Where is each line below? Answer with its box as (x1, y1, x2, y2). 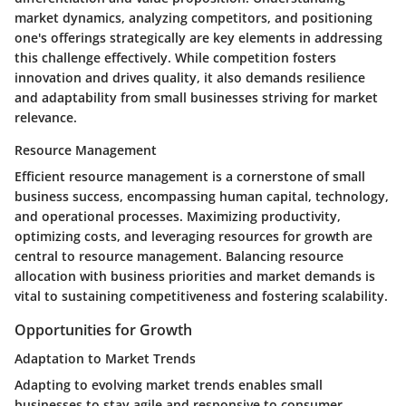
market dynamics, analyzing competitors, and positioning (14, 9, 372, 27)
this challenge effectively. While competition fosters (14, 49, 336, 67)
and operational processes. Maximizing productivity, (14, 208, 341, 226)
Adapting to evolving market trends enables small (14, 376, 323, 394)
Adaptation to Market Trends (14, 350, 196, 368)
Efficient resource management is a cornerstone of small (14, 168, 365, 186)
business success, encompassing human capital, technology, (14, 188, 389, 206)
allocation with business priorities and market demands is (14, 267, 375, 285)
